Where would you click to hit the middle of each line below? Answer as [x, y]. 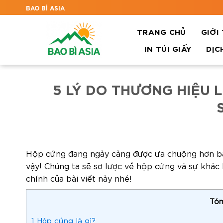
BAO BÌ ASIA [45, 7]
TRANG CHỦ [162, 31]
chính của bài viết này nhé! [79, 178]
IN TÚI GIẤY [168, 48]
